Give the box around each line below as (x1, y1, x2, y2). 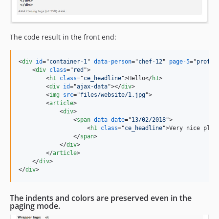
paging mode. (10, 200, 60, 212)
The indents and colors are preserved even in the (10, 193, 192, 204)
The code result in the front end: (10, 32, 116, 42)
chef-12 (138, 58, 162, 66)
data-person (94, 58, 131, 66)
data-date (94, 116, 125, 124)
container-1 (49, 58, 87, 66)
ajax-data (77, 83, 108, 90)
